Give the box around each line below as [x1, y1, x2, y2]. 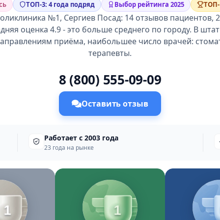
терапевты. [88, 48, 132, 58]
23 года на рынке [44, 143, 94, 152]
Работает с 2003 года [44, 133, 119, 142]
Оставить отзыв [82, 98, 148, 109]
